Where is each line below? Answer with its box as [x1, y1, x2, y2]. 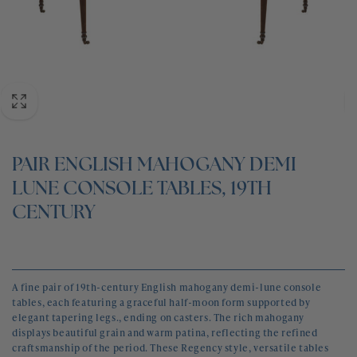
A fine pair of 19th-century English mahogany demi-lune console [12, 280, 322, 294]
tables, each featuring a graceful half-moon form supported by [12, 296, 311, 309]
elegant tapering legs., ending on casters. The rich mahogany [12, 311, 305, 324]
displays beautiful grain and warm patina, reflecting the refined [12, 326, 318, 339]
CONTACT [11, 37, 70, 50]
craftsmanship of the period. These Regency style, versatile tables [12, 341, 329, 355]
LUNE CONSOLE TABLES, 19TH [12, 180, 272, 199]
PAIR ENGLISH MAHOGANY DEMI [12, 156, 296, 175]
